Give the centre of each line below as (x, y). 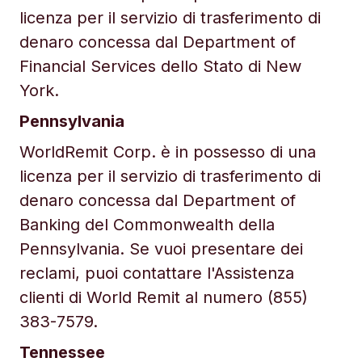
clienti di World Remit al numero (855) (164, 297)
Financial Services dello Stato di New (160, 66)
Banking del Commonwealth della (147, 225)
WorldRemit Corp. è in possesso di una (168, 152)
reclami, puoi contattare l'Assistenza (157, 273)
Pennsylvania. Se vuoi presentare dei (161, 249)
